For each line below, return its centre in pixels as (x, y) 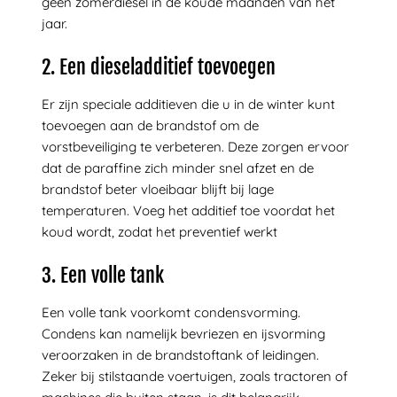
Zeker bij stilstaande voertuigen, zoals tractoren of (194, 377)
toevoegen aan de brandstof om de (150, 126)
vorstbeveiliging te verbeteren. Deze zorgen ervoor (195, 147)
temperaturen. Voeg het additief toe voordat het (188, 211)
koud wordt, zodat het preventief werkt (159, 232)
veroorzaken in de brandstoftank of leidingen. (180, 355)
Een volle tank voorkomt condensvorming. (171, 313)
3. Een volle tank (102, 275)
